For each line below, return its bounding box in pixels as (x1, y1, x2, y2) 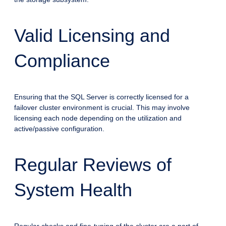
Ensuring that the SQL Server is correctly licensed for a (14, 93, 189, 101)
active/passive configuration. (14, 125, 104, 133)
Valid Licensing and (14, 25, 170, 46)
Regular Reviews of (14, 154, 172, 176)
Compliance (14, 50, 110, 72)
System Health (14, 180, 132, 201)
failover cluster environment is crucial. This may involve (14, 103, 190, 112)
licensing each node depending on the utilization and (14, 114, 182, 123)
